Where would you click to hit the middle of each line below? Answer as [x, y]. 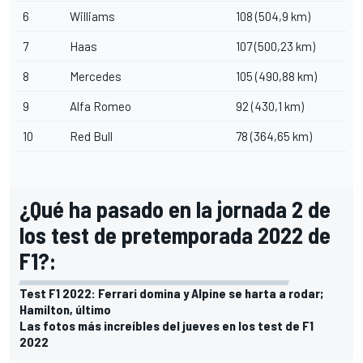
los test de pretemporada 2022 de [175, 235]
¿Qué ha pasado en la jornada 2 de [175, 209]
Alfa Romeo [100, 106]
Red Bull [91, 136]
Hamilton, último [65, 309]
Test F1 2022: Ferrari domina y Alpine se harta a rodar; [171, 293]
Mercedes [96, 76]
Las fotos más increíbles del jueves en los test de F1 [167, 325]
